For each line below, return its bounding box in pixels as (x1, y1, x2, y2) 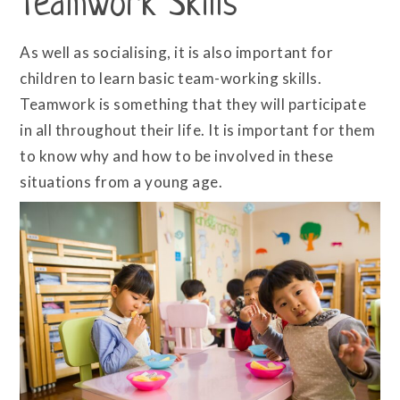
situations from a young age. (20, 171, 223, 191)
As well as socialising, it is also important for (20, 42, 334, 62)
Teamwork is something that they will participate (20, 94, 367, 113)
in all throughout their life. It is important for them (20, 120, 376, 139)
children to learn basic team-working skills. (20, 68, 322, 87)
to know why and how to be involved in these (20, 146, 334, 165)
